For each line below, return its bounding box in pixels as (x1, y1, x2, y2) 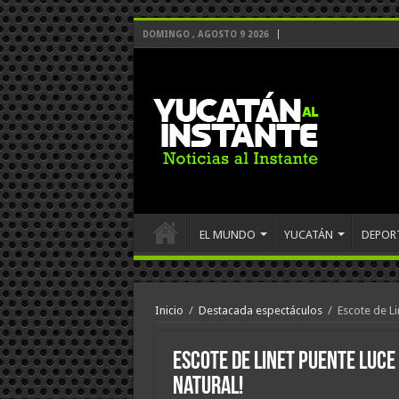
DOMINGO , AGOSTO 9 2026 (142, 29, 269, 39)
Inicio (154, 304, 183, 317)
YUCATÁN (283, 228, 333, 241)
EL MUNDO (199, 228, 256, 241)
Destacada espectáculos (198, 304, 322, 317)
